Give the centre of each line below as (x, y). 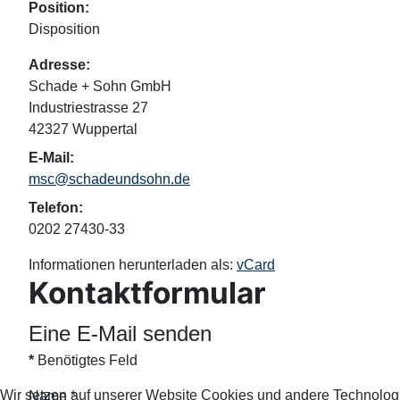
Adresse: (59, 65)
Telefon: (56, 208)
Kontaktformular (147, 293)
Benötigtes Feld (86, 361)
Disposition (64, 29)
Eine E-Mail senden (120, 334)
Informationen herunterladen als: (133, 265)
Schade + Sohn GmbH (100, 87)
